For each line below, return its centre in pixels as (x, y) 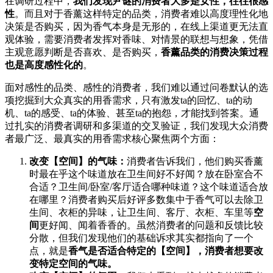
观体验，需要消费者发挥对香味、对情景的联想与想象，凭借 (136, 39)
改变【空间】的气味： (78, 161)
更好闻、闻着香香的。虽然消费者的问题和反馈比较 (151, 225)
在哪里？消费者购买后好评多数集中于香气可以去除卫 (146, 199)
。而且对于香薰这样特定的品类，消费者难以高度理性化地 (141, 13)
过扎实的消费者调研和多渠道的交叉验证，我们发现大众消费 (136, 126)
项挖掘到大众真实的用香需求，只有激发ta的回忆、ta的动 (129, 100)
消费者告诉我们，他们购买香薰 (195, 161)
